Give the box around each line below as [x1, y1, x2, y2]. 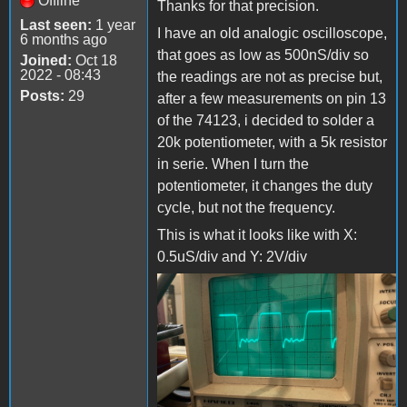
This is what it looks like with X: [157, 226, 357, 243]
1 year [92, 16, 135, 33]
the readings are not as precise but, [157, 68, 382, 84]
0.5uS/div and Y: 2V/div [157, 248, 307, 264]
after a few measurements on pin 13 [157, 90, 386, 106]
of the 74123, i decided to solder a [157, 112, 374, 128]
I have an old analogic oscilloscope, [157, 25, 387, 41]
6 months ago [20, 31, 107, 47]
